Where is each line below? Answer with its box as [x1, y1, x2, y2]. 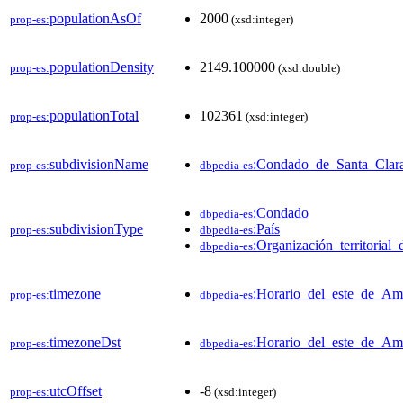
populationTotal [49, 107, 139, 123]
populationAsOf [49, 10, 141, 26]
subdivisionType [49, 220, 143, 237]
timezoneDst [49, 334, 121, 350]
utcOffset [49, 382, 102, 399]
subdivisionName [49, 156, 148, 172]
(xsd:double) [275, 60, 340, 75]
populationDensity [49, 58, 154, 75]
